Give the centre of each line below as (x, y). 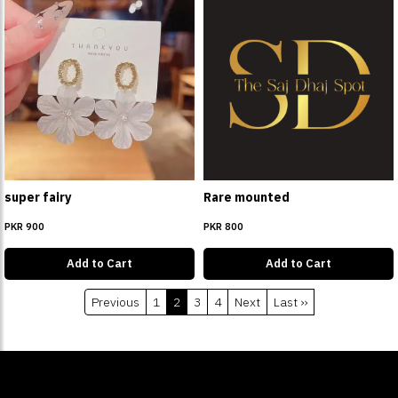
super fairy (38, 197)
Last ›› (290, 302)
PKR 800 (223, 227)
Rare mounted (247, 197)
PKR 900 (24, 227)
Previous (115, 302)
